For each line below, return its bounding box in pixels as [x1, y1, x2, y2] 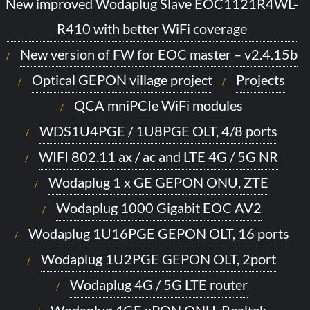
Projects [236, 71, 285, 88]
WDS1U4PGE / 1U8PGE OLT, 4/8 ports [39, 122, 277, 139]
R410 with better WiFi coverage [56, 19, 247, 37]
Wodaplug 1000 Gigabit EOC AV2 [55, 199, 262, 216]
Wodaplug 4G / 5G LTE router [69, 275, 248, 293]
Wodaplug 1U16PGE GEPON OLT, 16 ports [28, 224, 289, 241]
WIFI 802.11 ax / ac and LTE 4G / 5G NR [39, 147, 278, 165]
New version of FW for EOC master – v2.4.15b [19, 45, 298, 62]
